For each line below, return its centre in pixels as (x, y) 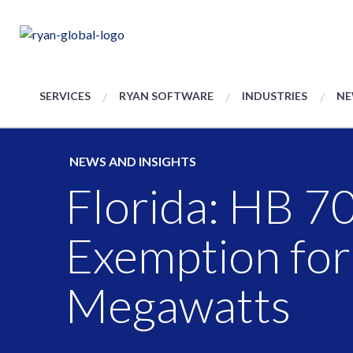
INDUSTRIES (275, 96)
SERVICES (65, 96)
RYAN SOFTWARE (167, 96)
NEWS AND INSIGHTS (133, 161)
